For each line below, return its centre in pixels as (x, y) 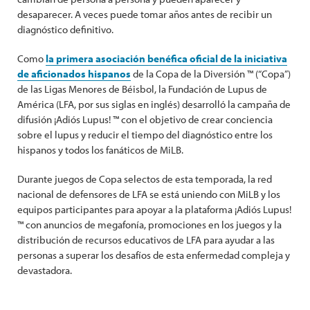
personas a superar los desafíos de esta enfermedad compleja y (154, 255)
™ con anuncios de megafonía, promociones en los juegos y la (149, 225)
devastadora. (45, 271)
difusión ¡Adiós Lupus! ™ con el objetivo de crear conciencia (145, 120)
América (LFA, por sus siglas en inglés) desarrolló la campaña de (154, 104)
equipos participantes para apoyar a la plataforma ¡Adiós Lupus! (154, 210)
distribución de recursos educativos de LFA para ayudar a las (146, 240)
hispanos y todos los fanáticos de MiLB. (100, 150)
